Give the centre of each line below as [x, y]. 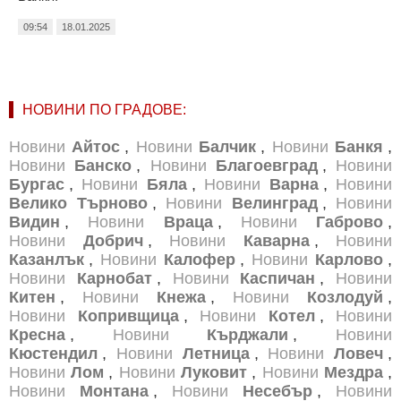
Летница [216, 353]
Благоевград [266, 165]
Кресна [37, 334]
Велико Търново [78, 203]
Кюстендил [53, 353]
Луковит [214, 372]
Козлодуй [345, 297]
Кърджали [248, 334]
